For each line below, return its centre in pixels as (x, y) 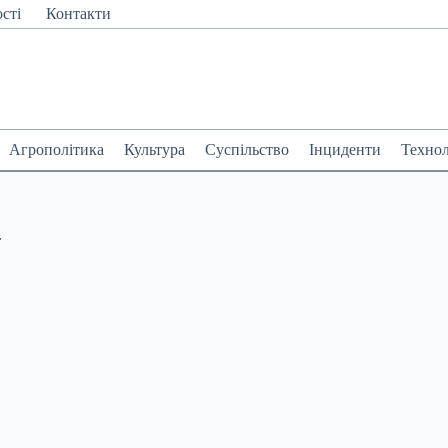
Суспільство (247, 149)
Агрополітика (56, 149)
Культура (154, 149)
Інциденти (345, 149)
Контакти (78, 13)
